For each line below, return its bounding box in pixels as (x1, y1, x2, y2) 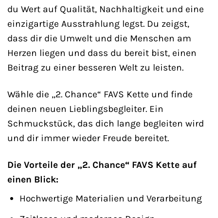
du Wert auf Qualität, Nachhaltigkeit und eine (7, 3, 204, 15)
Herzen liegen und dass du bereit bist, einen (7, 47, 197, 58)
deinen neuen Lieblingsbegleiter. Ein (7, 103, 163, 114)
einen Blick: (7, 173, 58, 185)
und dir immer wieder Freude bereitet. (7, 132, 169, 144)
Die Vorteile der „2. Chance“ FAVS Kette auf (7, 159, 197, 170)
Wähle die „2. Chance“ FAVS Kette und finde (7, 88, 193, 100)
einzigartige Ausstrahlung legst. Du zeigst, (7, 18, 189, 29)
